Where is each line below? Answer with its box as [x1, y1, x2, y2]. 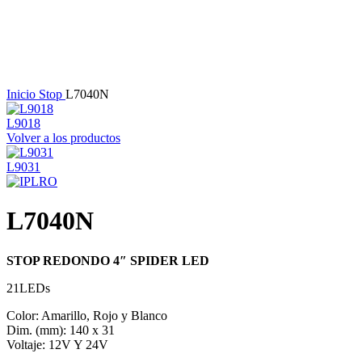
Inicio [6, 87, 39, 101]
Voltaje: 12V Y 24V [6, 337, 108, 351]
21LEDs [6, 280, 50, 295]
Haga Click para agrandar [6, 73, 137, 86]
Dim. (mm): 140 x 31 [6, 322, 115, 337]
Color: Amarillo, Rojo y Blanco [6, 308, 167, 322]
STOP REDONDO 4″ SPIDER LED [6, 253, 209, 267]
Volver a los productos [6, 131, 120, 145]
